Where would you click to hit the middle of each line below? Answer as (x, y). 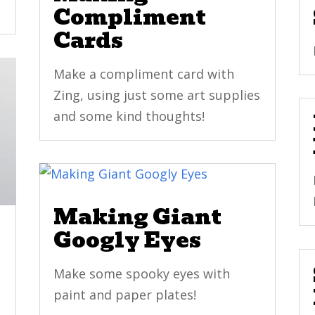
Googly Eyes (127, 240)
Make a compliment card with (143, 74)
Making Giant (137, 217)
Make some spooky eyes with (141, 274)
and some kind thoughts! (129, 116)
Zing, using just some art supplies (156, 95)
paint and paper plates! (124, 295)
